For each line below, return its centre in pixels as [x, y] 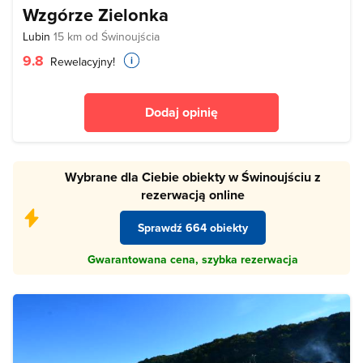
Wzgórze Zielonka [96, 15]
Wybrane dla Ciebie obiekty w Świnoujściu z [193, 177]
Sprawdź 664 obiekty [193, 227]
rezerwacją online [193, 195]
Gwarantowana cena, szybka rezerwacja [193, 260]
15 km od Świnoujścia [107, 36]
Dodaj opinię [181, 112]
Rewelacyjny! [81, 62]
